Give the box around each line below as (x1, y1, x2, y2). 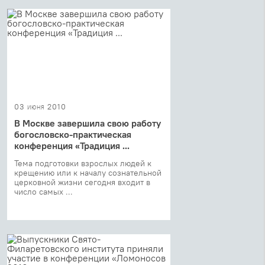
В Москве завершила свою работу (14, 117, 161, 129)
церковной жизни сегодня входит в (14, 176, 150, 188)
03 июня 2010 (14, 101, 66, 111)
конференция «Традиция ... (14, 139, 130, 151)
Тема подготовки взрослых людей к (14, 157, 151, 169)
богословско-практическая (14, 128, 131, 140)
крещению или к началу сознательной (14, 167, 161, 178)
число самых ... (14, 186, 73, 197)
